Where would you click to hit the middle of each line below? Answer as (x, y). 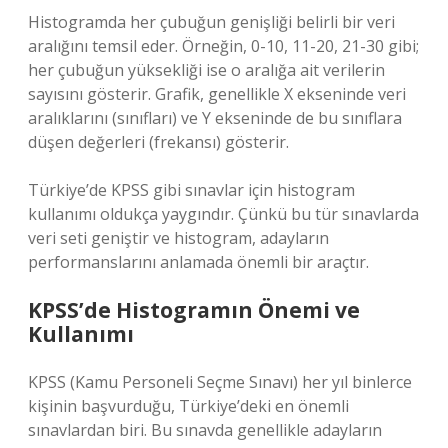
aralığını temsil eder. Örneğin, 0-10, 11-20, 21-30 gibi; (223, 46)
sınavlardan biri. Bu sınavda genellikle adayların (205, 430)
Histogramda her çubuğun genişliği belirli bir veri (211, 22)
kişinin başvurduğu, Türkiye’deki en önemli (188, 406)
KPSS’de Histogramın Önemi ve (194, 310)
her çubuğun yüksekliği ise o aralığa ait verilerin (206, 70)
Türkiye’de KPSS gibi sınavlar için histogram (191, 190)
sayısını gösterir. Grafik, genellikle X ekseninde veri (217, 94)
